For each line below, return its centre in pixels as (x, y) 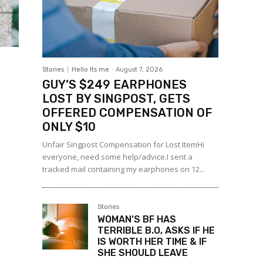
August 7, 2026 (139, 70)
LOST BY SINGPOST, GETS (116, 99)
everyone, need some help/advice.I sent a (117, 157)
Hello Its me (90, 70)
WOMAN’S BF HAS (137, 220)
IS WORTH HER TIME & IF (152, 242)
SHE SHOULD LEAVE (143, 253)
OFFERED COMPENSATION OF (127, 113)
